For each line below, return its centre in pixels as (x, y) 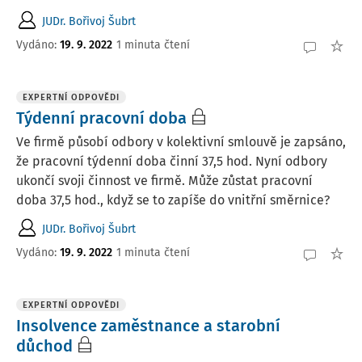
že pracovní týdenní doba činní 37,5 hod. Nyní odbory (172, 161)
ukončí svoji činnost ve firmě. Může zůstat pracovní (164, 181)
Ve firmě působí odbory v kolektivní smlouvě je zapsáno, (181, 142)
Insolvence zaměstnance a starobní (148, 326)
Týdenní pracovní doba (101, 118)
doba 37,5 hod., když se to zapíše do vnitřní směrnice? (173, 200)
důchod (44, 346)
